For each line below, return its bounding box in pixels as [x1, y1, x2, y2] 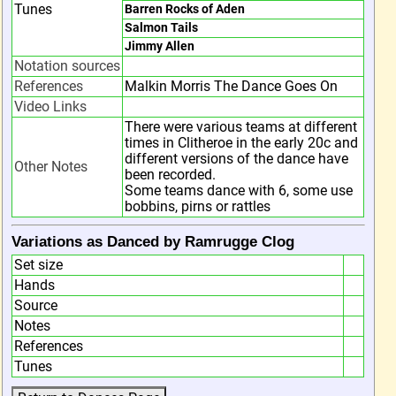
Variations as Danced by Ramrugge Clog [11, 233, 294, 250]
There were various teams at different [125, 118, 357, 135]
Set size [14, 256, 63, 273]
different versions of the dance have [125, 150, 348, 167]
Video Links [14, 98, 87, 115]
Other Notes [14, 158, 88, 175]
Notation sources [14, 57, 120, 74]
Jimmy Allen [125, 39, 194, 54]
